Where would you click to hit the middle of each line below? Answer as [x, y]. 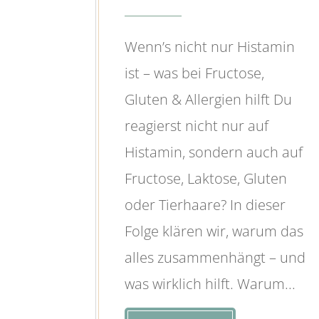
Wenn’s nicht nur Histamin [210, 46]
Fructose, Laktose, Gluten [206, 178]
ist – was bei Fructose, [195, 73]
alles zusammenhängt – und [215, 257]
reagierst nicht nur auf [197, 125]
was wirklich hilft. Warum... [210, 283]
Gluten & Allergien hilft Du [209, 99]
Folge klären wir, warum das [214, 231]
